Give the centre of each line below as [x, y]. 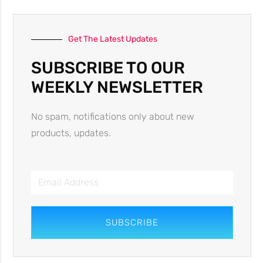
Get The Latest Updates [113, 39]
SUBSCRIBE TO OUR [108, 68]
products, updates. [71, 133]
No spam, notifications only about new [113, 117]
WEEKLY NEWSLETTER [117, 87]
